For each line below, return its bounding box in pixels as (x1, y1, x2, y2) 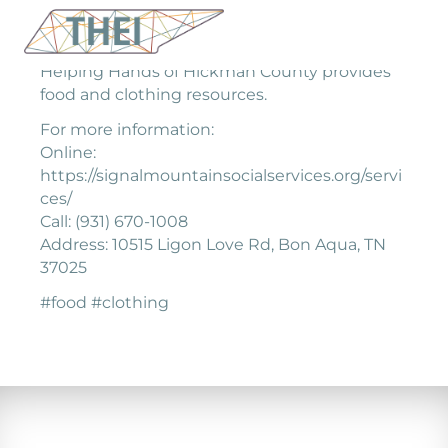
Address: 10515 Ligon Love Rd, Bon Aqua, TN (40, 235, 386, 254)
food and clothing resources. (40, 85, 267, 104)
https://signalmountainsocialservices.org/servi (40, 166, 402, 185)
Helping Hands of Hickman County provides (40, 62, 391, 81)
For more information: (40, 120, 214, 139)
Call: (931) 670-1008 (40, 212, 188, 231)
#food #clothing (40, 293, 169, 312)
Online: (40, 143, 96, 162)
